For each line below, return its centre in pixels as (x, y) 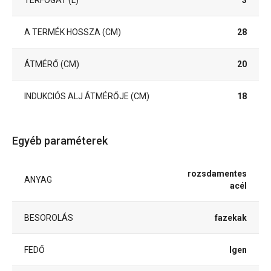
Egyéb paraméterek (60, 141)
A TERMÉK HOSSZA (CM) (73, 32)
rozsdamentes (217, 174)
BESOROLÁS (49, 218)
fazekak (231, 218)
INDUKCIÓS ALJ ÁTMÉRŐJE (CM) (87, 96)
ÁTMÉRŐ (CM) (52, 64)
